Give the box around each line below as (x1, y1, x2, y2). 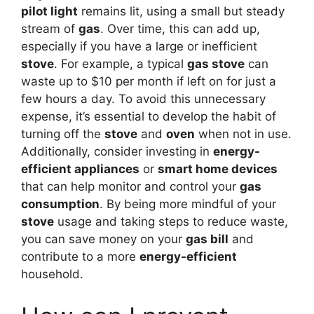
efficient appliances (21, 162, 139, 176)
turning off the (21, 127, 104, 141)
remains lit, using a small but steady (78, 4, 285, 18)
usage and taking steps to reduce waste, (54, 214, 288, 228)
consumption (21, 197, 100, 211)
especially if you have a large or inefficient (21, 39, 257, 53)
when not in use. (195, 127, 292, 141)
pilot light (21, 4, 78, 18)
